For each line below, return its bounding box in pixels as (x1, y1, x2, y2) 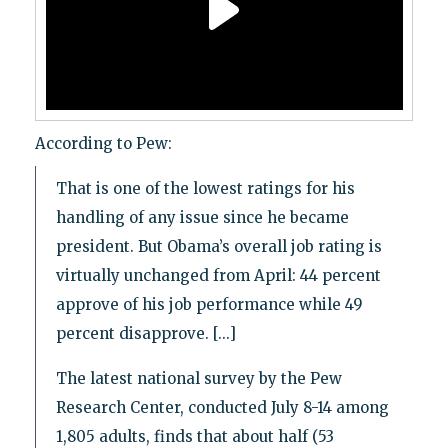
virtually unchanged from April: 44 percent (55, 266, 381, 286)
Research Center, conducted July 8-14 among (55, 398, 389, 418)
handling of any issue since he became (55, 208, 349, 228)
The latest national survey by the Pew (55, 369, 342, 389)
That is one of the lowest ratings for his (55, 179, 355, 199)
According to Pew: (34, 134, 172, 154)
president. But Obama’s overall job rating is (55, 237, 382, 257)
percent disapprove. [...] (55, 324, 236, 344)
